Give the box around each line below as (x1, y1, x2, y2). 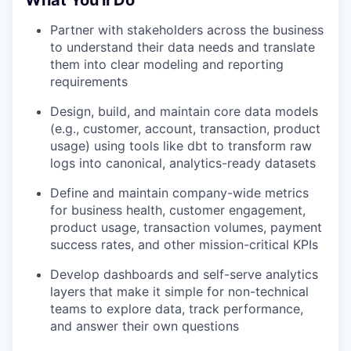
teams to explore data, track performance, (50, 300, 303, 317)
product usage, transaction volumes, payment (50, 219, 322, 235)
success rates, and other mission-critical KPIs (50, 236, 318, 252)
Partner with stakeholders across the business (50, 21, 324, 38)
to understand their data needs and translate (50, 38, 315, 55)
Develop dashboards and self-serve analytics (50, 266, 318, 282)
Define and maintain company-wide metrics (50, 184, 309, 201)
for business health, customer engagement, (50, 201, 306, 218)
